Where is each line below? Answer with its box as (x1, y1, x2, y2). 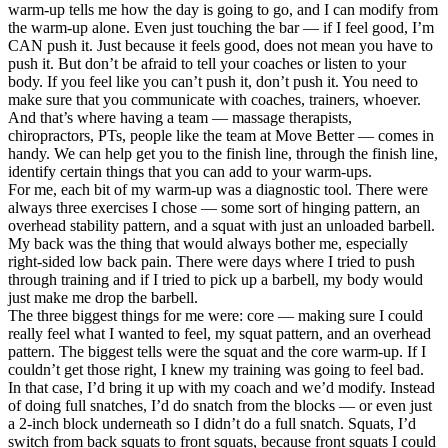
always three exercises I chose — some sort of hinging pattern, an (8, 198, 420, 216)
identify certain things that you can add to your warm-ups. (8, 162, 372, 180)
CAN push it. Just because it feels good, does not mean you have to (8, 36, 433, 54)
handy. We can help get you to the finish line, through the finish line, (8, 144, 438, 162)
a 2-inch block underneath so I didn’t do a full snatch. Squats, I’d (8, 414, 416, 432)
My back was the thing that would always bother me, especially (8, 234, 408, 252)
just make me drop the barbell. (8, 288, 198, 306)
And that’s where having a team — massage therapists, (8, 108, 352, 126)
